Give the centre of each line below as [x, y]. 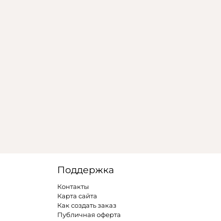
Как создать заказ [87, 205]
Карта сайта [77, 196]
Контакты [73, 186]
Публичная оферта [89, 214]
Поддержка [85, 169]
